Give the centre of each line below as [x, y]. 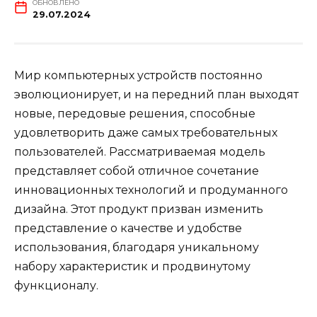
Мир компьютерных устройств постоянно [138, 76]
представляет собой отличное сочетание [137, 171]
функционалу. [56, 286]
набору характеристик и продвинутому [132, 267]
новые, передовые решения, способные [135, 114]
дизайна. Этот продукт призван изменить [139, 209]
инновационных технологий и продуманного [151, 190]
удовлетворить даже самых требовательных [146, 133]
